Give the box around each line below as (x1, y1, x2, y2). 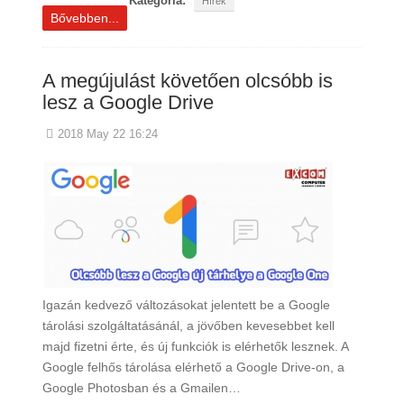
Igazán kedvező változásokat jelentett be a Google (41, 298, 330, 312)
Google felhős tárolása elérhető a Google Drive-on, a (41, 360, 344, 374)
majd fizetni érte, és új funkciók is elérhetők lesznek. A (41, 339, 348, 353)
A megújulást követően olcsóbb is (41, 69, 333, 92)
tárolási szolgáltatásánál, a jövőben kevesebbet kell (41, 318, 335, 333)
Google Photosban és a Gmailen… (41, 381, 241, 395)
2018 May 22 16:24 (58, 128, 159, 141)
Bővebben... (50, 11, 119, 25)
